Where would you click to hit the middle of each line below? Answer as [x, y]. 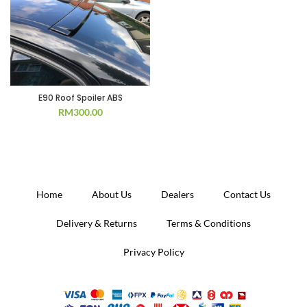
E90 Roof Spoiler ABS [80, 98]
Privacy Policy [153, 252]
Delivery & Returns [97, 223]
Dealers [177, 194]
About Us [112, 194]
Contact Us [247, 194]
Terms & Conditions [209, 223]
